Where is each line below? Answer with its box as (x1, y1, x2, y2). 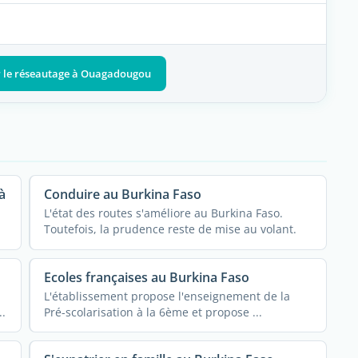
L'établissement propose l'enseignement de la (44, 288, 291, 304)
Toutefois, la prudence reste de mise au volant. (44, 221, 297, 237)
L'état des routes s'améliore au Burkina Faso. (44, 205, 284, 221)
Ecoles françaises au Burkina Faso (44, 268, 250, 287)
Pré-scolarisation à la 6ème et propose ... (44, 304, 263, 320)
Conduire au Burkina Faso (44, 185, 202, 204)
